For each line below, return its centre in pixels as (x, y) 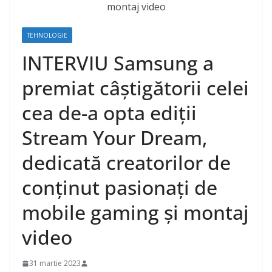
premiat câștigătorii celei (135, 88)
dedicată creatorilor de (126, 163)
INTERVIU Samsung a (118, 63)
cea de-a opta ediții (109, 113)
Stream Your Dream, (115, 138)
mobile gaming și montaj (135, 212)
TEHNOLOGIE (47, 36)
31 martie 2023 (55, 263)
